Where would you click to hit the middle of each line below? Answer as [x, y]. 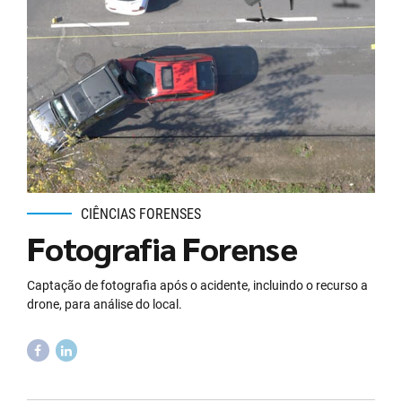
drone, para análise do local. [105, 305]
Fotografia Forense [162, 248]
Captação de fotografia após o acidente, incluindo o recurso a [197, 286]
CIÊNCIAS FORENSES [141, 214]
